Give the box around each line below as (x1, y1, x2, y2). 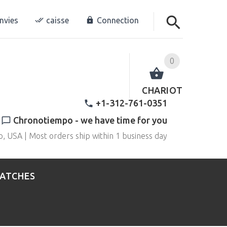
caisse (46, 16, 69, 25)
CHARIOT (142, 85, 183, 95)
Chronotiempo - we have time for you (13, 115, 167, 125)
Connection (97, 16, 139, 25)
